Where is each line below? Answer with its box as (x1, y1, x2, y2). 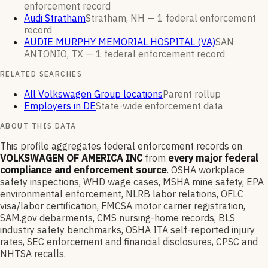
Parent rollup (163, 88, 221, 100)
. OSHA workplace (167, 164, 245, 176)
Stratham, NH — (86, 12, 157, 25)
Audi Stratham (24, 12, 86, 25)
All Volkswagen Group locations (24, 88, 163, 100)
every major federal (168, 152, 258, 165)
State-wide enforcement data (96, 100, 223, 112)
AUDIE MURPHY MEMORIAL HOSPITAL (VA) (24, 36, 215, 48)
